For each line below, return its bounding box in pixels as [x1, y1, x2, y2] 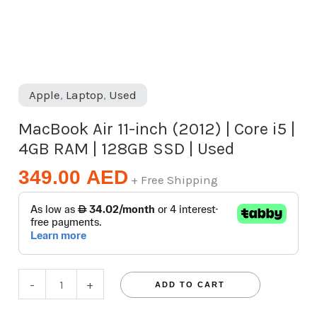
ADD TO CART [155, 279, 226, 289]
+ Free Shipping [131, 172, 219, 187]
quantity [18, 130, 66, 145]
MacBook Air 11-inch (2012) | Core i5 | [18, 118, 296, 139]
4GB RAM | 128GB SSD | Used [18, 138, 235, 158]
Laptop [66, 87, 104, 102]
